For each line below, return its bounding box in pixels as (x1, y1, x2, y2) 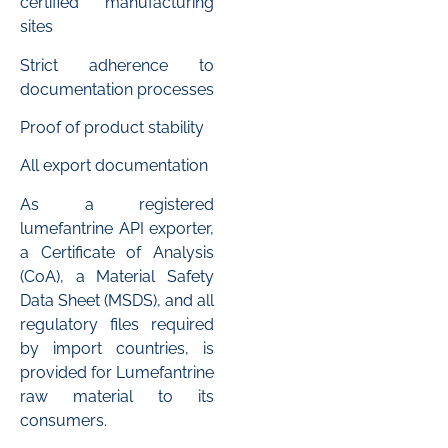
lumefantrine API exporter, (20, 218, 214, 238)
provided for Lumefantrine (20, 362, 214, 382)
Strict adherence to (20, 55, 214, 75)
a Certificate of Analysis (20, 242, 214, 262)
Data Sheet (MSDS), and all (20, 290, 214, 310)
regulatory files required (20, 314, 214, 334)
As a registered (20, 194, 214, 214)
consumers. (20, 410, 107, 430)
